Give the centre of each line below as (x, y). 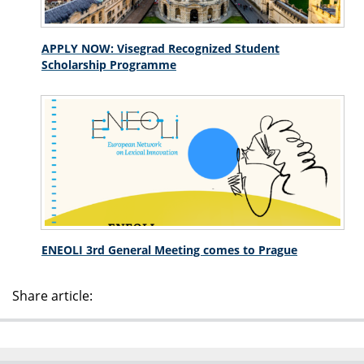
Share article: (52, 295)
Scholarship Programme (109, 64)
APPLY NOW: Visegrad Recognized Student (160, 48)
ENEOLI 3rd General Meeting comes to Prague (169, 249)
